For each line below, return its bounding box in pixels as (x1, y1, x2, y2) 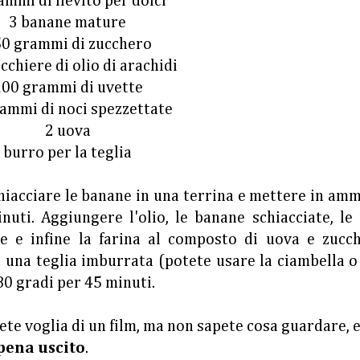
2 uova (44, 123, 91, 139)
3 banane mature (9, 14, 126, 31)
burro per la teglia (3, 145, 132, 161)
